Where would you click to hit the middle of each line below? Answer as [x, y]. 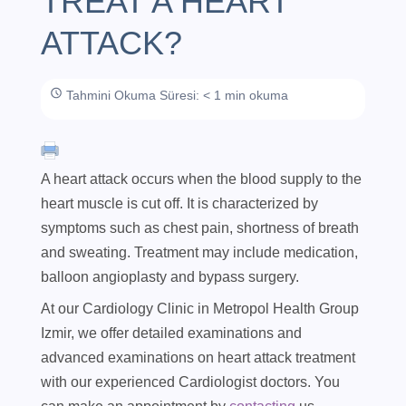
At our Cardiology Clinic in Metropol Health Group [200, 308]
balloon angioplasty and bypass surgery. [170, 276]
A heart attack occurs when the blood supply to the [201, 179]
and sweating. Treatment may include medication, [199, 252]
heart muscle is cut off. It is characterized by [179, 203]
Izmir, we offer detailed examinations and [171, 333]
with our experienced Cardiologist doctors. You [190, 382]
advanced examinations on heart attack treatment [198, 357]
